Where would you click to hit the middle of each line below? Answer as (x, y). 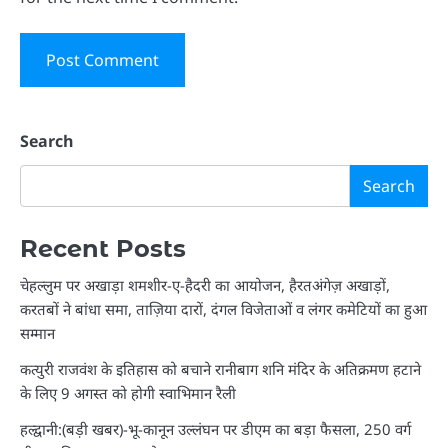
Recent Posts (103, 248)
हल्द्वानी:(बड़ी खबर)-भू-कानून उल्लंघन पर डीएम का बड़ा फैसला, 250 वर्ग (215, 428)
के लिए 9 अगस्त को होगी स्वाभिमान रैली (128, 392)
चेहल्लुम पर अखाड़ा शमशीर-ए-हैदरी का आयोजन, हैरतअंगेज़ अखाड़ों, (205, 284)
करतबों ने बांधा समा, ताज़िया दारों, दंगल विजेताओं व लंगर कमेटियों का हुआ (223, 308)
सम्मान (37, 332)
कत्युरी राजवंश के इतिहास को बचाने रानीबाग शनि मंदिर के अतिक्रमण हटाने (220, 368)
